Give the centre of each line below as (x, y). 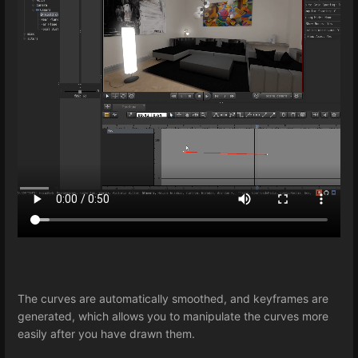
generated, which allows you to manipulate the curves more (173, 316)
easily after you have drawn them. (106, 334)
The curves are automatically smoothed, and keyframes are (173, 299)
